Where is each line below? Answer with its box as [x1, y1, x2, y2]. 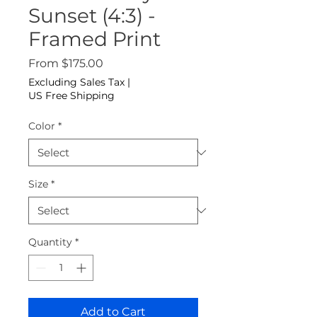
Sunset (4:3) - [28, 4, 156, 28]
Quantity [28, 236, 72, 249]
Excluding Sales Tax [28, 76, 125, 89]
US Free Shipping [28, 89, 115, 103]
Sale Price [103, 56, 157, 70]
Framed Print [28, 27, 161, 52]
